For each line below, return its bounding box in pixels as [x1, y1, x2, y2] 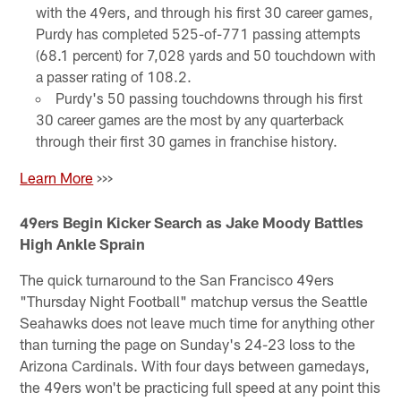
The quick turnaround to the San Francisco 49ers [20, 270, 335, 289]
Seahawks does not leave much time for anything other [20, 313, 375, 332]
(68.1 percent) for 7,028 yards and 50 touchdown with [35, 46, 376, 64]
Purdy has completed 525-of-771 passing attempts [35, 24, 361, 42]
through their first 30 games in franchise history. [35, 132, 337, 149]
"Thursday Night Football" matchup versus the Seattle [20, 292, 369, 311]
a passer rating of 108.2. [35, 67, 192, 85]
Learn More [20, 167, 94, 186]
